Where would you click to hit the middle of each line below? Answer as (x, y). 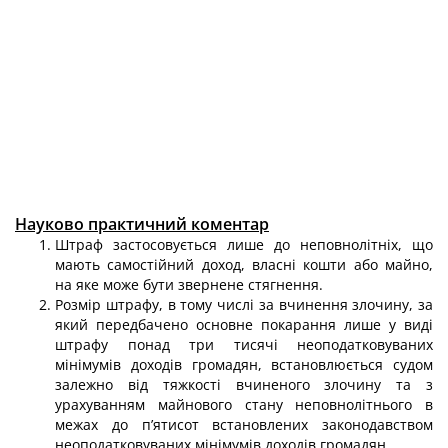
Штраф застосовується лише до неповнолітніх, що (244, 244)
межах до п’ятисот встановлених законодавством (244, 424)
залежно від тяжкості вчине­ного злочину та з (244, 384)
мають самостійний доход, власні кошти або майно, (244, 264)
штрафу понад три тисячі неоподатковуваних (244, 344)
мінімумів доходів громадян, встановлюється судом (244, 364)
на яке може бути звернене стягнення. (189, 284)
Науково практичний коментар (142, 224)
